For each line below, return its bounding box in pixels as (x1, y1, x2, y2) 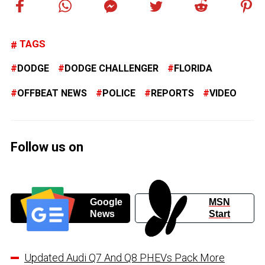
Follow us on (11, 140, 83, 155)
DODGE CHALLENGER (64, 63, 159, 75)
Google (89, 197, 122, 208)
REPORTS (151, 88, 194, 99)
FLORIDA (174, 63, 212, 75)
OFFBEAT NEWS (17, 88, 87, 99)
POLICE (102, 88, 135, 99)
